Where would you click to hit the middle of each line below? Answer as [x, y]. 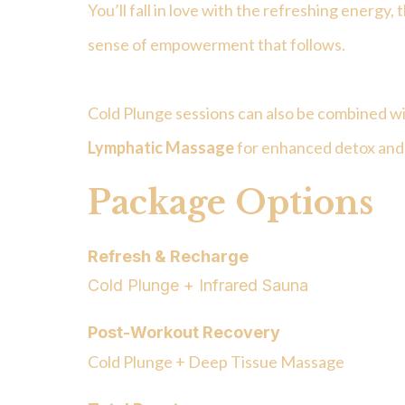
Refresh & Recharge [168, 257]
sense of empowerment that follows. [217, 45]
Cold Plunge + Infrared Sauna [198, 286]
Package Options [231, 203]
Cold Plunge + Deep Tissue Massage [216, 362]
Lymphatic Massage [161, 148]
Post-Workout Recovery [184, 333]
